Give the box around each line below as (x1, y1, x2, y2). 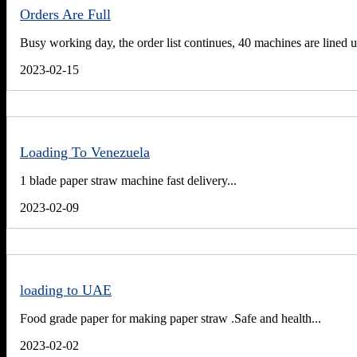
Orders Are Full (20, 6, 111, 23)
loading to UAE (20, 282, 112, 299)
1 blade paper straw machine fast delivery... (20, 174, 237, 188)
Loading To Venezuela (20, 144, 150, 161)
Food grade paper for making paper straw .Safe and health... (20, 312, 321, 326)
